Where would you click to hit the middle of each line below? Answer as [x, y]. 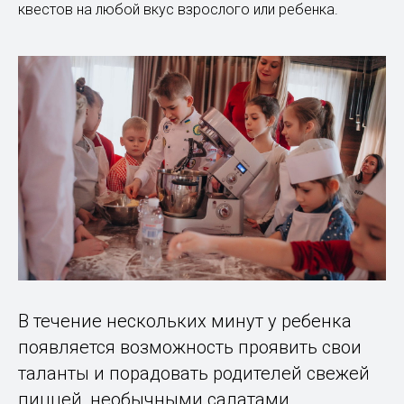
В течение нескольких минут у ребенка [185, 321]
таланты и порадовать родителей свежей [194, 374]
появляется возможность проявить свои [190, 348]
